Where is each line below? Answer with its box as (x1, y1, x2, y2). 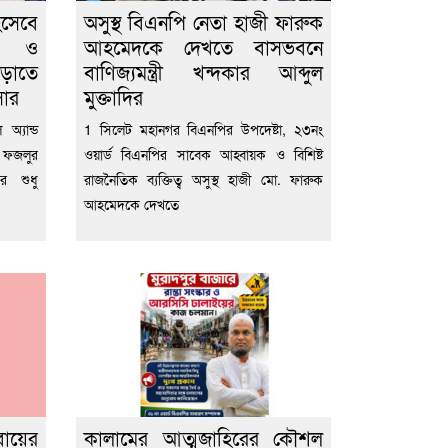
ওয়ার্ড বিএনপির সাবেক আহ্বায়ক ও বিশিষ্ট (84, 144, 323, 165)
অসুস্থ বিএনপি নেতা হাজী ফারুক (84, 7, 323, 37)
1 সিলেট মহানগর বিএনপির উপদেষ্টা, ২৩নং (84, 119, 323, 140)
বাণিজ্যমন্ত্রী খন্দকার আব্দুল (84, 57, 323, 87)
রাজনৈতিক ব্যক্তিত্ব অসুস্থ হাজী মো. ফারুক (84, 169, 323, 190)
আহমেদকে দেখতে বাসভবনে (84, 32, 323, 62)
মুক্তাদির (84, 82, 143, 112)
